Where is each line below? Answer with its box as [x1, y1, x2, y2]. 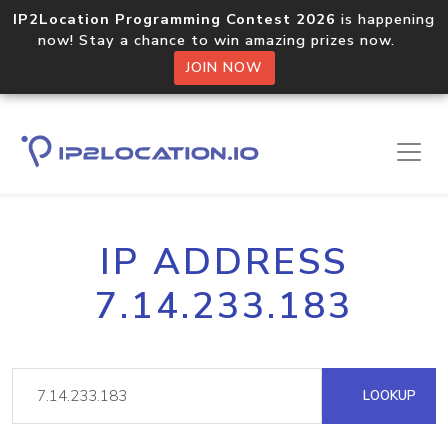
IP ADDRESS [100, 237, 348, 287]
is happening [336, 9, 435, 29]
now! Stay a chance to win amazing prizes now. [38, 30, 410, 50]
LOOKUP [359, 386, 416, 405]
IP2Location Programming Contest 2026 [13, 9, 336, 29]
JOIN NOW [185, 58, 263, 77]
